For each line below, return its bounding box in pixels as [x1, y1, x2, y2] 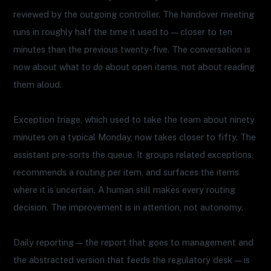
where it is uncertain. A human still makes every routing [13, 184, 236, 195]
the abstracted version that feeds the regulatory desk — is [13, 255, 250, 266]
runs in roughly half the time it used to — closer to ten [13, 26, 233, 37]
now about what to [13, 61, 94, 72]
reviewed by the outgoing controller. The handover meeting [13, 8, 255, 19]
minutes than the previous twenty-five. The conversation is [13, 44, 251, 54]
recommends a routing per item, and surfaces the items [13, 166, 240, 177]
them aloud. [13, 79, 62, 90]
